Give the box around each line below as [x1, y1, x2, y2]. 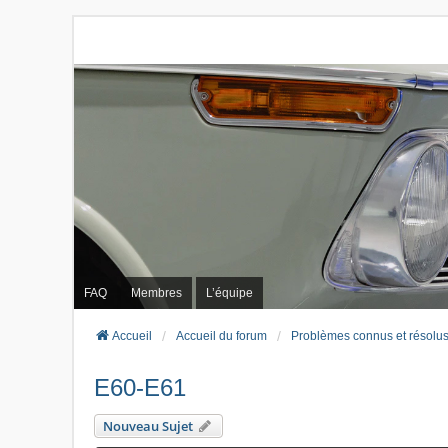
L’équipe [206, 285, 253, 300]
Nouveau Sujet [103, 417, 193, 436]
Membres [131, 285, 182, 300]
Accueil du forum [176, 329, 267, 344]
